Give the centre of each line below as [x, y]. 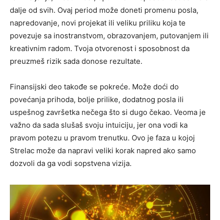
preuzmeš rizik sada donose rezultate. [76, 61]
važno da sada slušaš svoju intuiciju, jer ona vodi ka [99, 125]
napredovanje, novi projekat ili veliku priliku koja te [98, 23]
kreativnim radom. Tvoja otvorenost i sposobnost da [100, 48]
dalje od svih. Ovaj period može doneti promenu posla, [104, 10]
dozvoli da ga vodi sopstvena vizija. [71, 163]
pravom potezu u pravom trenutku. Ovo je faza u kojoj [102, 137]
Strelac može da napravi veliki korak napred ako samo [103, 150]
